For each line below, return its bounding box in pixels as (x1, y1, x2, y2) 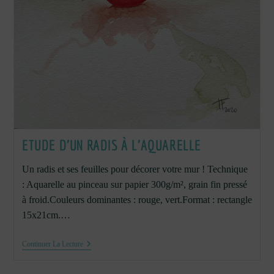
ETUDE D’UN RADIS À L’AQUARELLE (21, 136, 201, 154)
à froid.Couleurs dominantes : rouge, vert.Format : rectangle (21, 194, 252, 206)
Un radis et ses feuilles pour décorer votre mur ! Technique (21, 164, 248, 175)
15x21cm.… (21, 210, 70, 221)
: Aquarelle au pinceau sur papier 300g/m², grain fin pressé (21, 179, 247, 190)
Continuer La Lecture (21, 240, 83, 249)
